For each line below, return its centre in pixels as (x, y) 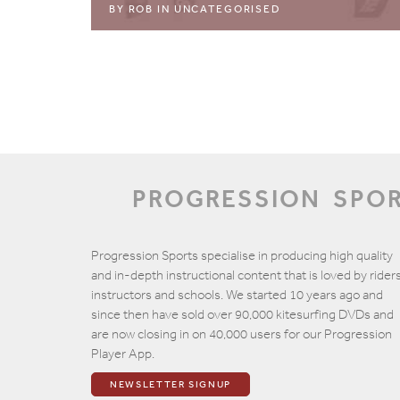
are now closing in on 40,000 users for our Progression (242, 334)
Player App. (123, 354)
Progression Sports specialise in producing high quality (242, 255)
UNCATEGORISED (227, 9)
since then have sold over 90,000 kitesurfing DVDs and (242, 314)
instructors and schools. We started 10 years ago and (237, 295)
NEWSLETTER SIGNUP (171, 384)
